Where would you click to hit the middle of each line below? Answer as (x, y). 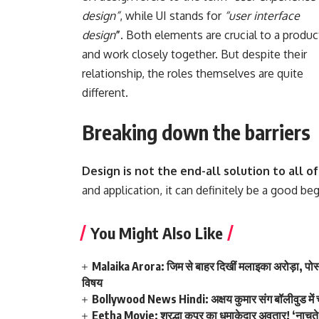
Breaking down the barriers (197, 132)
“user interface (262, 15)
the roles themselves (202, 73)
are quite (280, 73)
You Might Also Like (157, 232)
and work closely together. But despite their (195, 54)
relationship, (115, 73)
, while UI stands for (172, 15)
